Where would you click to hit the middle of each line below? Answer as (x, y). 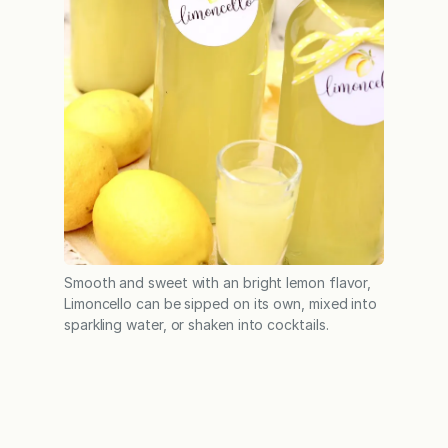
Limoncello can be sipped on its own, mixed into (221, 304)
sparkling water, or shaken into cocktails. (196, 325)
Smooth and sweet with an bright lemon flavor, (218, 283)
